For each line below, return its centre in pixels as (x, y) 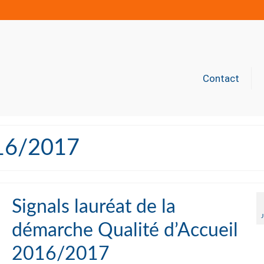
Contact (221, 78)
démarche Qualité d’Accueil (125, 230)
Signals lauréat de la (93, 207)
